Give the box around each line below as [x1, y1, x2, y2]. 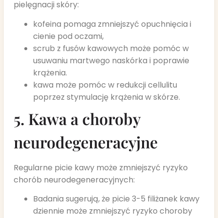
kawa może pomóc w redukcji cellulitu [33, 79, 177, 91]
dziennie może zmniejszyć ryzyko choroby [33, 205, 192, 217]
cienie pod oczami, [33, 30, 104, 42]
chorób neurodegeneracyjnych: [14, 174, 135, 185]
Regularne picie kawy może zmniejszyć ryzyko [14, 162, 188, 173]
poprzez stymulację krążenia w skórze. [33, 91, 180, 103]
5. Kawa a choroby [14, 108, 140, 129]
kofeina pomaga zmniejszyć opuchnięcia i [33, 18, 191, 30]
